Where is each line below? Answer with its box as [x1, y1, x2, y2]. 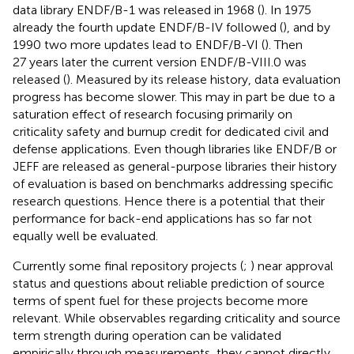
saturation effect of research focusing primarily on [13, 106, 292, 122]
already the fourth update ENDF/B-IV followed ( [13, 19, 283, 35]
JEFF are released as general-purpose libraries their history [13, 158, 337, 174]
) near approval [250, 258, 333, 273]
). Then [265, 36, 303, 52]
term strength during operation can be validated [13, 327, 281, 343]
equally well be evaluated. [13, 228, 158, 243]
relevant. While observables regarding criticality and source [13, 310, 341, 326]
